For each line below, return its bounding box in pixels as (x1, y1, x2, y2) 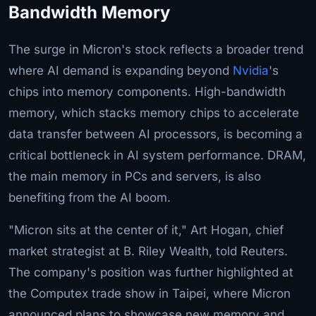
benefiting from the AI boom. (8, 190, 171, 205)
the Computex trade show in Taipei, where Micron (8, 286, 291, 300)
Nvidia (233, 63, 269, 78)
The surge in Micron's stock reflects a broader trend (8, 42, 303, 56)
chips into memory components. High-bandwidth (8, 84, 286, 99)
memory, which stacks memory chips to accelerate (8, 105, 299, 120)
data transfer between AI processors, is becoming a (8, 126, 303, 141)
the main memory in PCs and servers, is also (8, 169, 261, 183)
